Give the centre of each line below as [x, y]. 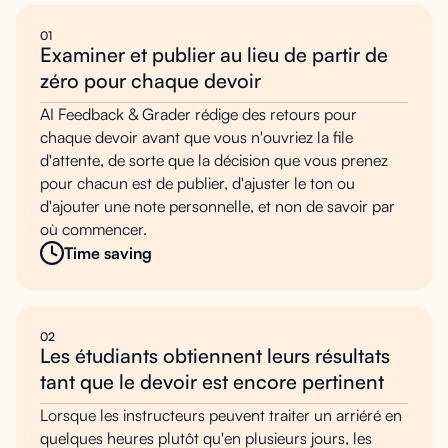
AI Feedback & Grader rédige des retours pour [198, 113]
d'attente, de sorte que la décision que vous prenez [214, 159]
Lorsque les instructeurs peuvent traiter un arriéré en [221, 414]
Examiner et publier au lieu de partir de [214, 54]
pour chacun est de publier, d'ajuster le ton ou [197, 182]
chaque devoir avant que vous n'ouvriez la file [196, 136]
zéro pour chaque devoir [150, 80]
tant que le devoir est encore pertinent [212, 381]
